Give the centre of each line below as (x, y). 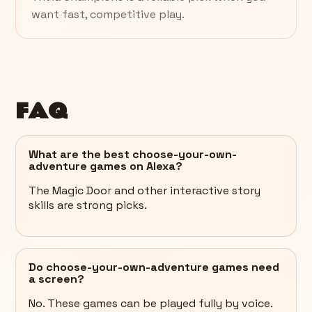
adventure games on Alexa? (106, 166)
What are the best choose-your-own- (133, 154)
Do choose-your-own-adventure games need (154, 267)
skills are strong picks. (88, 205)
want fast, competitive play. (108, 14)
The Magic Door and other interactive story (145, 190)
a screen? (56, 279)
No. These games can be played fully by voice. (151, 303)
